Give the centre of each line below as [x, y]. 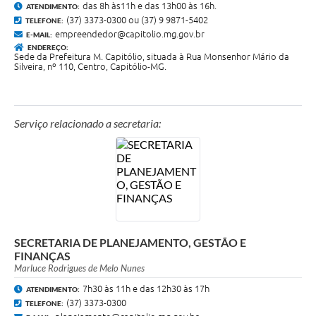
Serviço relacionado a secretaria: [87, 123]
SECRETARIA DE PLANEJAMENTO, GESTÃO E [130, 243]
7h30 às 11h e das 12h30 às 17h [146, 289]
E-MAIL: [39, 35]
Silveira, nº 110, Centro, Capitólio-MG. [90, 67]
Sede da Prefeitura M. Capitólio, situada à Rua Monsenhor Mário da [152, 57]
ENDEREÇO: [48, 48]
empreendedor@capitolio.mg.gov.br [130, 34]
